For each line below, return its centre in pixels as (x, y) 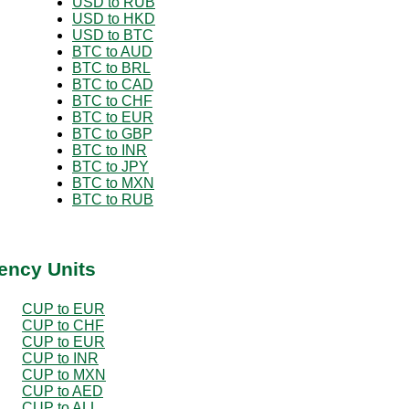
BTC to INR (110, 150)
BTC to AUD (112, 51)
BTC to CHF (112, 100)
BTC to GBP (112, 133)
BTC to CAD (113, 84)
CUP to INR (60, 358)
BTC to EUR (113, 117)
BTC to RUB (113, 199)
